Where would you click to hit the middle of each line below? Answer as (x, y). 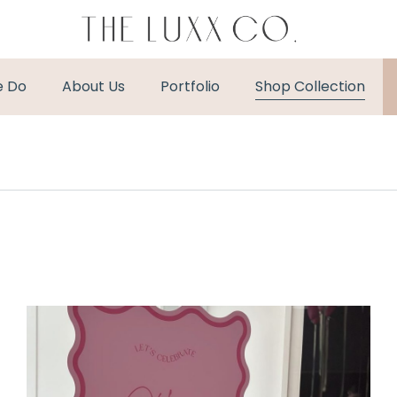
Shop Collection (310, 86)
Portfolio (190, 86)
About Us (93, 86)
